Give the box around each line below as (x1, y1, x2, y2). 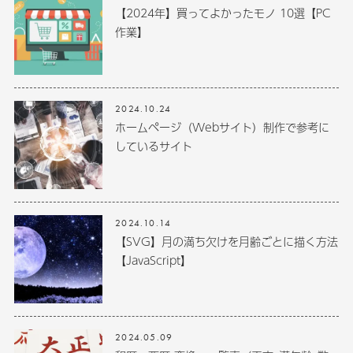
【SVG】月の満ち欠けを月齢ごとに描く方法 (115, 232, 339, 250)
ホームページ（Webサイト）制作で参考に (115, 117, 330, 136)
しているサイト (115, 136, 193, 154)
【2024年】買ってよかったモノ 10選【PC (115, 3, 332, 21)
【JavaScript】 (115, 251, 192, 269)
